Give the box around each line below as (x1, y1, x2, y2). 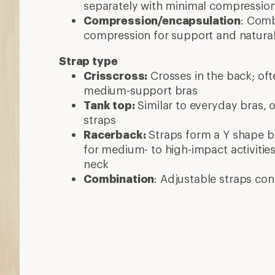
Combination (83, 172, 155, 185)
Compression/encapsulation (83, 14, 241, 27)
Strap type (59, 54, 118, 68)
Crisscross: (83, 69, 148, 82)
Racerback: (83, 128, 146, 141)
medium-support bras (83, 83, 198, 97)
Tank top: (83, 98, 135, 112)
